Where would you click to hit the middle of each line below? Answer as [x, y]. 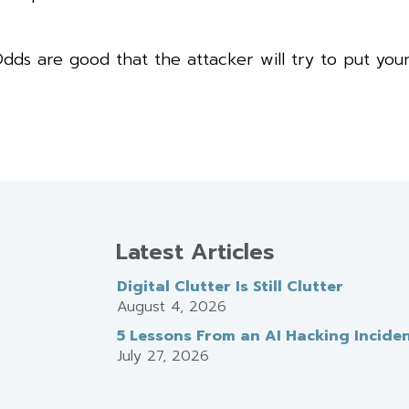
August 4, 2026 [171, 306]
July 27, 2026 [163, 356]
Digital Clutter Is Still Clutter [230, 286]
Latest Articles [195, 252]
